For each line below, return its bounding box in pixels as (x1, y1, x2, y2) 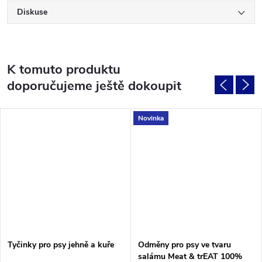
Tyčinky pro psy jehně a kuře (8, 239, 114, 250)
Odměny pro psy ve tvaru (138, 239, 231, 250)
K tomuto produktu (7, 61, 120, 78)
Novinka (138, 113, 164, 123)
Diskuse (17, 6, 47, 18)
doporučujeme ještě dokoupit (7, 77, 181, 95)
